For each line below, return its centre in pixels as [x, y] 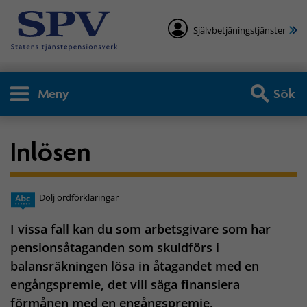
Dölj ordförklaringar [79, 198]
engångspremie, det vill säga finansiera [125, 285]
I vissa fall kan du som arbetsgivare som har [140, 229]
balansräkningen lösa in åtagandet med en [135, 266]
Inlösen [51, 151]
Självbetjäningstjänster [240, 30]
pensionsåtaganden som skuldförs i [115, 248]
